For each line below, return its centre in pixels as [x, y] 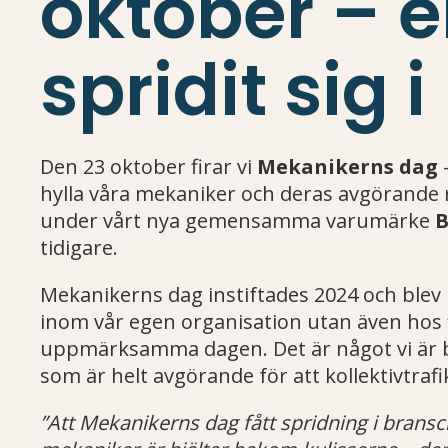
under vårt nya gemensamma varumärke [237, 221]
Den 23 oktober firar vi [148, 167]
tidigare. [79, 248]
